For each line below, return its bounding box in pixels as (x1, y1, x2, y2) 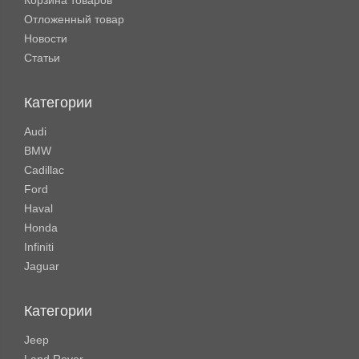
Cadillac (24, 163, 64, 176)
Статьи (24, 51, 60, 64)
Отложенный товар (24, 13, 124, 26)
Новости (24, 32, 67, 45)
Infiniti (24, 240, 54, 253)
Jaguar (24, 260, 59, 272)
